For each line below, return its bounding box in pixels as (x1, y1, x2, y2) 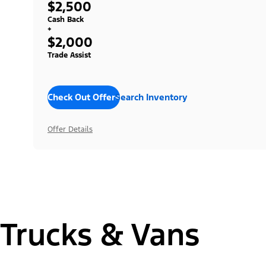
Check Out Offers (47, 91, 120, 103)
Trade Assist (47, 50, 91, 60)
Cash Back (47, 14, 84, 24)
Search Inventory (115, 91, 187, 103)
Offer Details (47, 124, 93, 134)
